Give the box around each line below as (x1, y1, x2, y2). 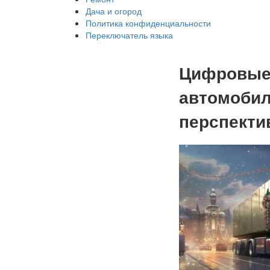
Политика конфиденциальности (86, 17, 211, 29)
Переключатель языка (86, 29, 173, 41)
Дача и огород (86, 5, 142, 17)
